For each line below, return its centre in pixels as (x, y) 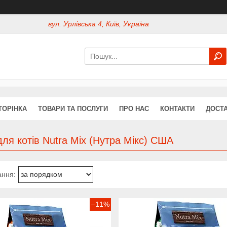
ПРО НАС (134, 108)
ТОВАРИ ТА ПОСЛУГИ (73, 108)
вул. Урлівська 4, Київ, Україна (99, 24)
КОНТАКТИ (177, 108)
